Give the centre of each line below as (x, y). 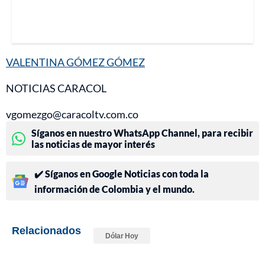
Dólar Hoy (122, 236)
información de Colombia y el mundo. (114, 189)
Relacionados (46, 230)
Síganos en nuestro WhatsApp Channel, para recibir (142, 133)
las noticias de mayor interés (93, 144)
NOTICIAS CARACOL (56, 88)
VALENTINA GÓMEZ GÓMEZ (75, 62)
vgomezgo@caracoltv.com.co (72, 114)
